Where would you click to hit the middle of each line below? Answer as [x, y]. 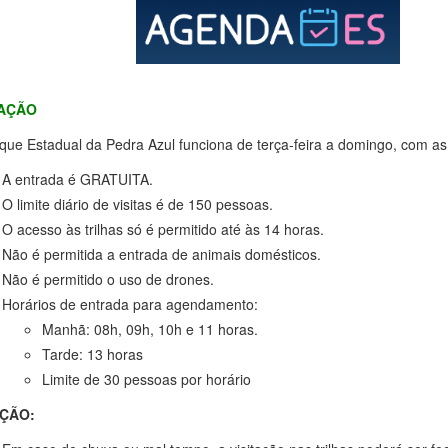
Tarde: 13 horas [92, 354]
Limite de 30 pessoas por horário [146, 379]
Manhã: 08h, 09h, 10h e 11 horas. [149, 329]
